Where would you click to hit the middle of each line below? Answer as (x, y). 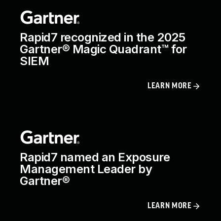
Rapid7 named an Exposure (95, 157)
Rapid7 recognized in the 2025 (103, 37)
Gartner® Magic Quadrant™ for (103, 49)
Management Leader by (86, 169)
